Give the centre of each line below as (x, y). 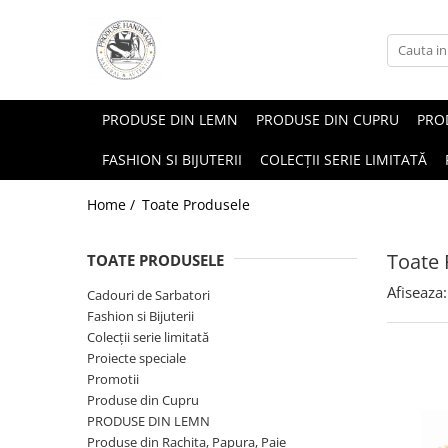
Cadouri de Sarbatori (148, 295)
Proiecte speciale (136, 358)
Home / (113, 204)
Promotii (113, 379)
